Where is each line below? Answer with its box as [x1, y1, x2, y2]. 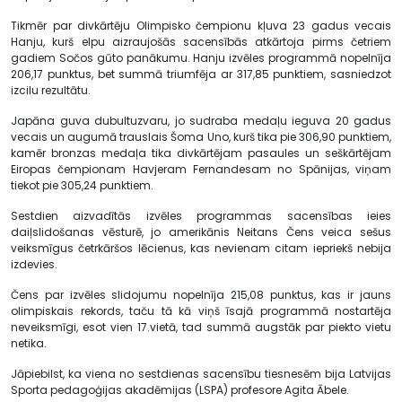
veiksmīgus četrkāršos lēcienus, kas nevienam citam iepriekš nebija [11, 240, 391, 256]
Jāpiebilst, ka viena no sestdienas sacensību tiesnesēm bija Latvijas [11, 365, 391, 381]
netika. [11, 335, 47, 351]
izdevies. [11, 256, 57, 272]
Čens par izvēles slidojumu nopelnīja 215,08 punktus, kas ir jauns [11, 286, 391, 302]
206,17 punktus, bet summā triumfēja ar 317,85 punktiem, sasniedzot [11, 66, 391, 82]
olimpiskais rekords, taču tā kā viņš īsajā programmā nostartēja [11, 302, 391, 319]
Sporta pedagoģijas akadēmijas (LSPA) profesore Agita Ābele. [11, 381, 349, 398]
